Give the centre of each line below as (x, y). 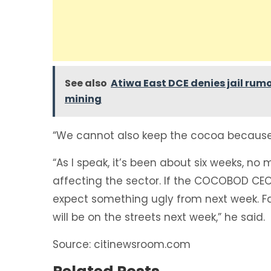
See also (86, 83)
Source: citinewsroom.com (122, 244)
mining (83, 99)
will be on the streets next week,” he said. (159, 217)
